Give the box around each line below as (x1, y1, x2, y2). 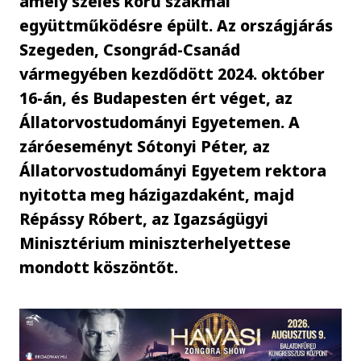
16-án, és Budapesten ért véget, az (19, 86, 293, 109)
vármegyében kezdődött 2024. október (19, 62, 326, 85)
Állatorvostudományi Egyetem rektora (19, 159, 327, 181)
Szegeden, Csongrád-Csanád (19, 38, 241, 60)
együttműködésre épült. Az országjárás (19, 14, 334, 36)
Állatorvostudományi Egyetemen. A (19, 110, 301, 133)
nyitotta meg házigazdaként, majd (19, 183, 295, 205)
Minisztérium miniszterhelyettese (19, 231, 292, 254)
